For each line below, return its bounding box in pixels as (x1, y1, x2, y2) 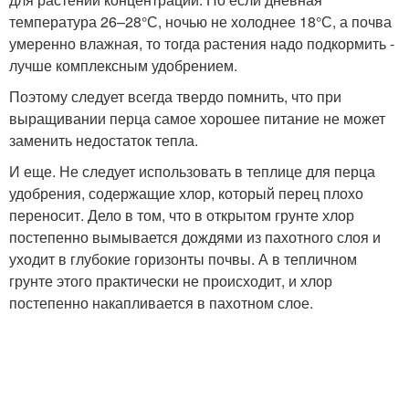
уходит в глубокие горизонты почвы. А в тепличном (9, 248, 357, 269)
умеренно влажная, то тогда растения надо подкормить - (9, 33, 394, 54)
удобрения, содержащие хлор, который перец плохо (9, 183, 363, 204)
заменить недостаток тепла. (9, 130, 198, 151)
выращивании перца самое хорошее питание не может (9, 108, 385, 129)
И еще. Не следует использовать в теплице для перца (9, 161, 375, 182)
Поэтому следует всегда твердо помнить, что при (9, 86, 341, 107)
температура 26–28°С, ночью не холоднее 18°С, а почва (9, 11, 392, 32)
